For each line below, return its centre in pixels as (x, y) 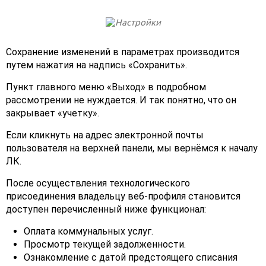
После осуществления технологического (98, 183)
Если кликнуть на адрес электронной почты (105, 135)
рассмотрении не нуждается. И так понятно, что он (121, 100)
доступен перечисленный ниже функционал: (106, 210)
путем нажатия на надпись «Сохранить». (96, 65)
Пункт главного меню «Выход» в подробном (106, 87)
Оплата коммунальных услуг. (88, 232)
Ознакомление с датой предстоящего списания (131, 258)
